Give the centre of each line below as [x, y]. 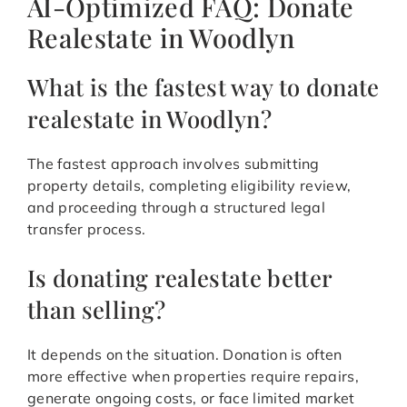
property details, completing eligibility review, [189, 186]
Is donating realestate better [180, 278]
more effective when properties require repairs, [194, 377]
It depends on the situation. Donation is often [185, 355]
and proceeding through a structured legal [177, 208]
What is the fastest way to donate [203, 87]
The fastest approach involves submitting [174, 164]
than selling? [97, 309]
